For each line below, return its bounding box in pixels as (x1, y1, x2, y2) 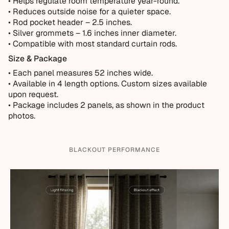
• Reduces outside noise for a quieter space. (8, 6, 171, 17)
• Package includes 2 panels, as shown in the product (8, 100, 204, 111)
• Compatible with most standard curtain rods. (8, 38, 177, 49)
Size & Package (8, 53, 67, 64)
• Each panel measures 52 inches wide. (8, 67, 153, 79)
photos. (8, 110, 35, 122)
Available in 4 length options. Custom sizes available (13, 78, 207, 89)
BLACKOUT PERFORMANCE (69, 146, 160, 154)
